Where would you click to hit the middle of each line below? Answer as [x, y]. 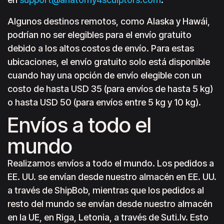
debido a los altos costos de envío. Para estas [101, 48]
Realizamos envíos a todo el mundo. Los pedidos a [111, 163]
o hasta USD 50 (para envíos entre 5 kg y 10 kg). [104, 102]
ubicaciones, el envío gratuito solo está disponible [109, 62]
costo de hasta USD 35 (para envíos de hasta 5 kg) [110, 89]
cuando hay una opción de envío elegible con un [104, 75]
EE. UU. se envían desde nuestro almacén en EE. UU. [112, 177]
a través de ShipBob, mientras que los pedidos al [106, 190]
